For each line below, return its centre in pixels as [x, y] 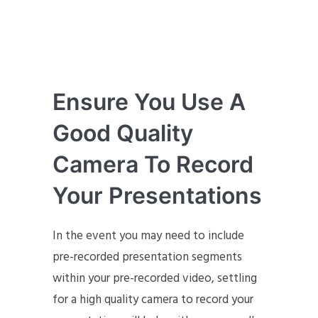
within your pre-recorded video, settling [155, 278]
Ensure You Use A [149, 102]
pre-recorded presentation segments [147, 257]
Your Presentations [157, 195]
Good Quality [123, 133]
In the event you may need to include [148, 236]
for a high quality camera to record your [153, 300]
